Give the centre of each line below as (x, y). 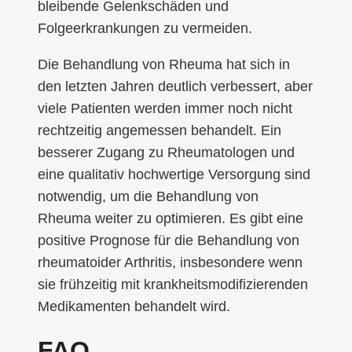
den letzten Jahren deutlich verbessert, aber (175, 86)
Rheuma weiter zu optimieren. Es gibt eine (170, 218)
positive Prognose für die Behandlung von (169, 240)
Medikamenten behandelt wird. (134, 306)
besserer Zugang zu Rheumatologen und (166, 152)
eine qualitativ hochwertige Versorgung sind (174, 174)
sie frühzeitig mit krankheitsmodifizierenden (173, 284)
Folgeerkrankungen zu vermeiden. (145, 28)
